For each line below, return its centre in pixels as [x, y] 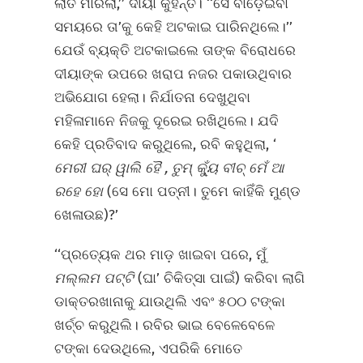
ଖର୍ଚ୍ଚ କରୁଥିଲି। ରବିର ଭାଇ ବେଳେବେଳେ [165, 325]
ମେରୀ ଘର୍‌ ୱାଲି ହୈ [110, 168]
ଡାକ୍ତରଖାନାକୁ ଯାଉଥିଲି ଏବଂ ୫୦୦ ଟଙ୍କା [170, 302]
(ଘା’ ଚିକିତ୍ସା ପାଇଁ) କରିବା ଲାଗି [222, 278]
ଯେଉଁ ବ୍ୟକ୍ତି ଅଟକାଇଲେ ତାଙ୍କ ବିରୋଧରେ [175, 51]
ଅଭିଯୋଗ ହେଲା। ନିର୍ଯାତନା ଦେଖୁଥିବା [153, 98]
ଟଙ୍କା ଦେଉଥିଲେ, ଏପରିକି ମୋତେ [149, 349]
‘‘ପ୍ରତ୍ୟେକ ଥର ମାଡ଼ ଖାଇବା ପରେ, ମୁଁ [161, 255]
